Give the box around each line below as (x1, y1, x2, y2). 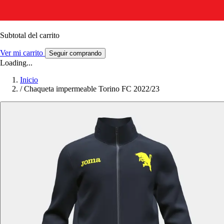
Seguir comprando (49, 49, 101, 57)
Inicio (20, 75, 38, 84)
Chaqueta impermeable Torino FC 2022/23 (24, 84, 159, 93)
